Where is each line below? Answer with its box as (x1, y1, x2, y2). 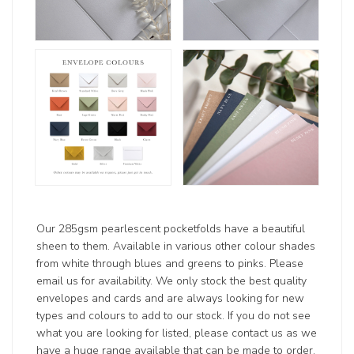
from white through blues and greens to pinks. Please (36, 256, 304, 272)
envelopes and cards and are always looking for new (36, 291, 305, 307)
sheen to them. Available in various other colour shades (36, 239, 316, 254)
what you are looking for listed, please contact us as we (36, 326, 318, 341)
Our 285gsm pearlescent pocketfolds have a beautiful (36, 221, 306, 237)
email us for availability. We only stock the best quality (36, 273, 307, 289)
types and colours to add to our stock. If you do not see (36, 308, 311, 324)
